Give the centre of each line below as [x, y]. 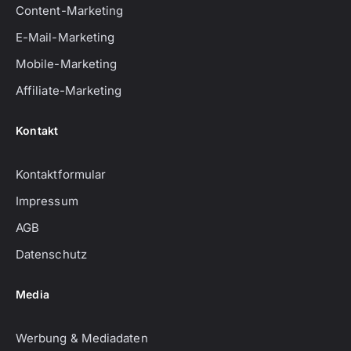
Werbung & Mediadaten [82, 338]
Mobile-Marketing [67, 64]
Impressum [47, 201]
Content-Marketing [70, 11]
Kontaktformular [61, 175]
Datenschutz [51, 255]
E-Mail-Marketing [65, 38]
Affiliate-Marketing [69, 91]
